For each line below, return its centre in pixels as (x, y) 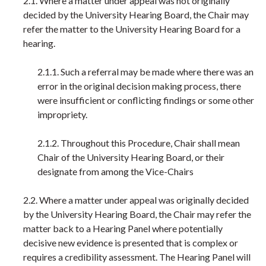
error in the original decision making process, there (139, 86)
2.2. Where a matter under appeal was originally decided (136, 200)
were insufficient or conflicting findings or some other (146, 100)
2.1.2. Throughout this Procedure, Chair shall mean (139, 143)
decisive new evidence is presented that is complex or (131, 243)
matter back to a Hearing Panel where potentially (123, 228)
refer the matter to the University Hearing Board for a (132, 29)
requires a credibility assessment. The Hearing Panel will (137, 257)
